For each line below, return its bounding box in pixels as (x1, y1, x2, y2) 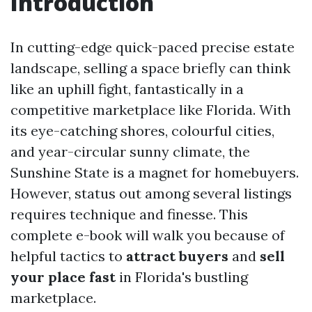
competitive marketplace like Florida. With (10, 101, 291, 118)
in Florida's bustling (116, 268, 248, 286)
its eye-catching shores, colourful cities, (10, 122, 274, 139)
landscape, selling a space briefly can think (10, 59, 290, 77)
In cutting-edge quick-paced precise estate (10, 38, 295, 56)
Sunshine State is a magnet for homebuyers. (10, 164, 299, 181)
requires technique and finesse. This (10, 205, 248, 223)
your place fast (10, 268, 116, 286)
